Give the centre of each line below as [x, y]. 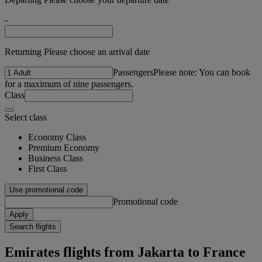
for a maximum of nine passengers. [69, 84]
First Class [47, 168]
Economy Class [57, 137]
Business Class [56, 158]
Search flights [33, 226]
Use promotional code [46, 189]
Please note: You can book [202, 72]
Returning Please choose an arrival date [77, 51]
